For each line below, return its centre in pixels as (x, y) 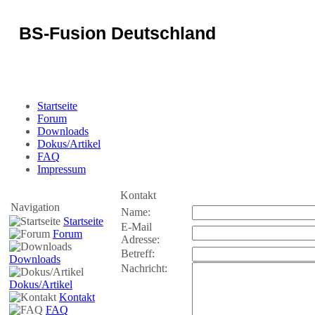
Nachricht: (144, 268)
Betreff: (138, 253)
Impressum (62, 169)
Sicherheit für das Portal (92, 68)
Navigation (35, 207)
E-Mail (136, 227)
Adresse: (140, 239)
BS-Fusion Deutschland (117, 33)
